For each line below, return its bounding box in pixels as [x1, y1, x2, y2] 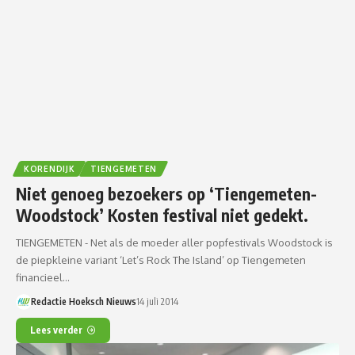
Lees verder [30, 323, 82, 336]
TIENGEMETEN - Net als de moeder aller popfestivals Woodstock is [16, 235, 333, 249]
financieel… [16, 270, 70, 284]
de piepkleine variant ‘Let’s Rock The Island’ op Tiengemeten [16, 253, 306, 266]
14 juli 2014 [136, 295, 178, 307]
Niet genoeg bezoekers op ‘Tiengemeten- [16, 182, 317, 204]
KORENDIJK [24, 163, 75, 174]
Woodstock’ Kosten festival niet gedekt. [16, 204, 308, 226]
